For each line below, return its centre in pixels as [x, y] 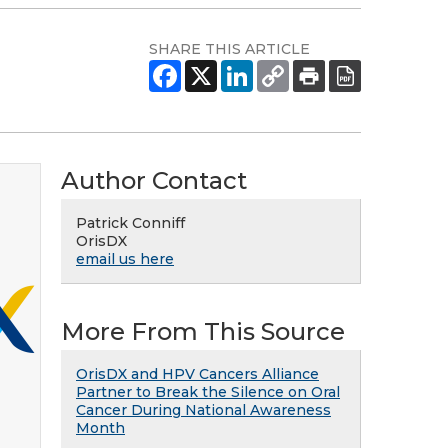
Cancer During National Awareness [203, 410]
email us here [125, 259]
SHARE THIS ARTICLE [229, 49]
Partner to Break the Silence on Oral [208, 392]
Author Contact [154, 180]
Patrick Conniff [130, 223]
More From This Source [203, 331]
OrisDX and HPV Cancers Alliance [197, 374]
